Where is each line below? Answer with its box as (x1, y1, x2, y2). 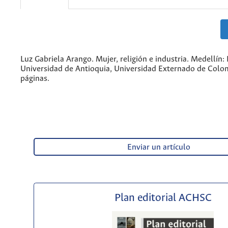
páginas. (20, 74, 49, 83)
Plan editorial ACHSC (114, 192, 212, 205)
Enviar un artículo (127, 143, 190, 152)
